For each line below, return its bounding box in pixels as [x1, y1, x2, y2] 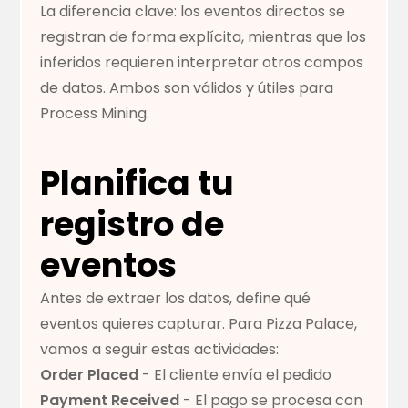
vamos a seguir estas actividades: [40, 339, 280, 361]
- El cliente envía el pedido [138, 364, 332, 386]
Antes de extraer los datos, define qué [40, 288, 311, 310]
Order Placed [40, 364, 139, 386]
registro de [40, 201, 225, 249]
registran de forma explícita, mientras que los [40, 26, 367, 48]
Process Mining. [40, 103, 150, 125]
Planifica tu [40, 160, 235, 208]
